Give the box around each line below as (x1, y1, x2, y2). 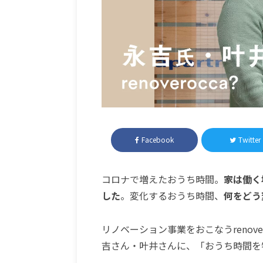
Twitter (238, 134, 261, 145)
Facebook (141, 134, 174, 145)
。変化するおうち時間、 (120, 188, 224, 203)
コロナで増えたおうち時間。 (101, 172, 224, 187)
